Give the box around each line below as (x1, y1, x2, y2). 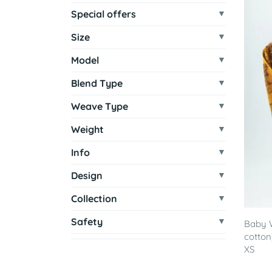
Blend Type (71, 77, 123, 89)
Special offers (71, 8, 136, 20)
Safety (71, 216, 103, 228)
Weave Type (71, 100, 128, 112)
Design (71, 169, 103, 182)
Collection (71, 192, 117, 205)
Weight (71, 123, 104, 135)
